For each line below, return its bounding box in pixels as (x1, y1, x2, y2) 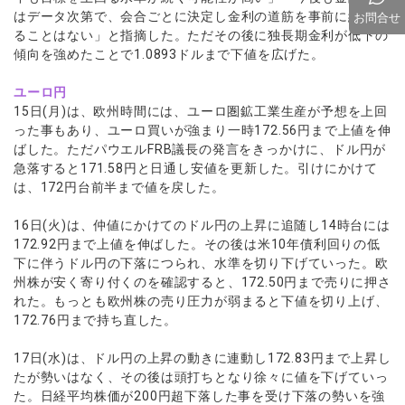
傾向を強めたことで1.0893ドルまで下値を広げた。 (14, 47, 325, 61)
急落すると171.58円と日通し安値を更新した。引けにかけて (14, 161, 378, 175)
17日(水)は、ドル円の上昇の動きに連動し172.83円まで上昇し (14, 351, 391, 365)
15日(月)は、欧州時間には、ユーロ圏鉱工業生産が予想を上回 (14, 104, 388, 118)
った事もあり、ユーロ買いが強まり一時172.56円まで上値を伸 (14, 123, 391, 137)
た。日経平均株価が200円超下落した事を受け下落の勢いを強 (14, 389, 386, 403)
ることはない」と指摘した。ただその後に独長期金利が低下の (14, 28, 389, 42)
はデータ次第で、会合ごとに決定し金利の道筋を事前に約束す (14, 9, 389, 24)
